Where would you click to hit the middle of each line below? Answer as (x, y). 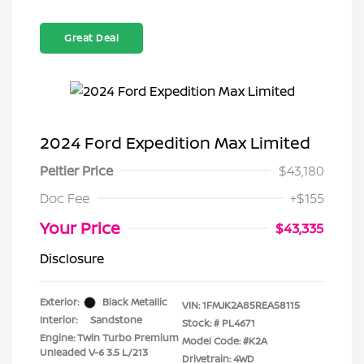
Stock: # (201, 323)
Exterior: (59, 302)
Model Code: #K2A (225, 341)
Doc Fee (65, 198)
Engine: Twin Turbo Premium (109, 338)
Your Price (80, 228)
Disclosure (72, 258)
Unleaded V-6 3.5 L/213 (94, 352)
